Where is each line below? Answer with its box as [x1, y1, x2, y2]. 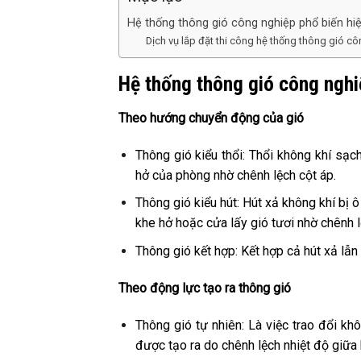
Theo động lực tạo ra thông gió [118, 280, 291, 296]
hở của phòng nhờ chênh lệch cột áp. [135, 167, 336, 183]
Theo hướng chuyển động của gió [118, 110, 304, 127]
